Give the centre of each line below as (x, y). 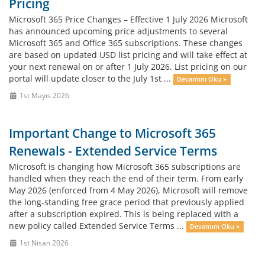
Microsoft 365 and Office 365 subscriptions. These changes (126, 43)
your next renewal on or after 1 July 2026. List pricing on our (128, 67)
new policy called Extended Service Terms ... (98, 226)
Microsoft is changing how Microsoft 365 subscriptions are (125, 167)
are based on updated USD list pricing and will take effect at (128, 55)
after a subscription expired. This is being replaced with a (124, 214)
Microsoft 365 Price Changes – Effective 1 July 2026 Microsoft (128, 19)
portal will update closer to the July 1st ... (91, 78)
